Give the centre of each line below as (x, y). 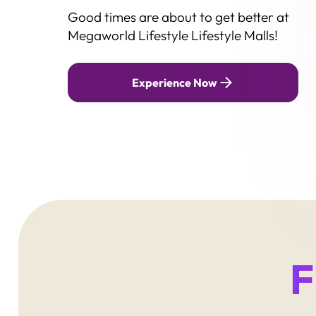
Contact (33, 18)
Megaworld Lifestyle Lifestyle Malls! (173, 35)
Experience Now (174, 83)
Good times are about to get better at (178, 17)
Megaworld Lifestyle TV (65, 37)
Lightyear (60, 45)
